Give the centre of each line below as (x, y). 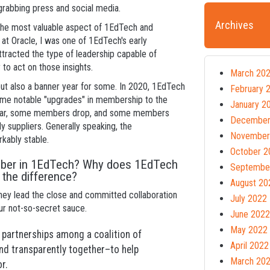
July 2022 (249, 198)
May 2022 (249, 230)
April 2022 (250, 245)
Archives (234, 25)
